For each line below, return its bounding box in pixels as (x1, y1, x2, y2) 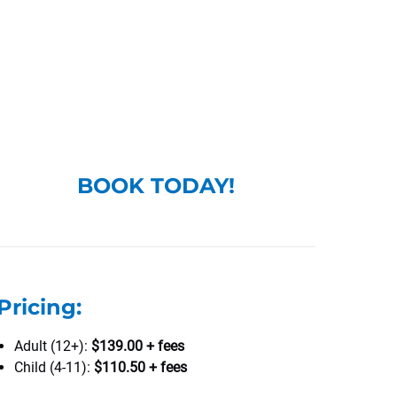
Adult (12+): (14, 338, 91, 354)
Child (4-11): (14, 359, 94, 376)
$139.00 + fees (91, 338, 184, 354)
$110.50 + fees (94, 359, 187, 376)
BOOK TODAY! (77, 173, 235, 198)
